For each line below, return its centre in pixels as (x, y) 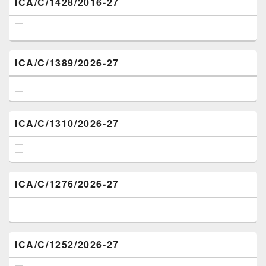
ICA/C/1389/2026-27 (67, 62)
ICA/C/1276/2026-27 (67, 183)
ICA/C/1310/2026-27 (67, 123)
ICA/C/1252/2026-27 (67, 244)
